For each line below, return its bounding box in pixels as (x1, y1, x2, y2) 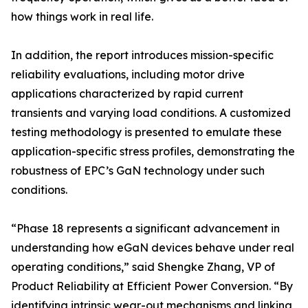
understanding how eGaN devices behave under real (11, 241, 294, 255)
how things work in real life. (11, 10, 153, 24)
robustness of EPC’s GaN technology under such (11, 164, 265, 178)
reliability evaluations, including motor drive (11, 67, 245, 82)
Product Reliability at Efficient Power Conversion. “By (11, 279, 293, 294)
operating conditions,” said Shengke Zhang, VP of (11, 260, 275, 274)
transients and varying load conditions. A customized (11, 106, 291, 120)
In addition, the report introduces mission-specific (11, 48, 274, 63)
